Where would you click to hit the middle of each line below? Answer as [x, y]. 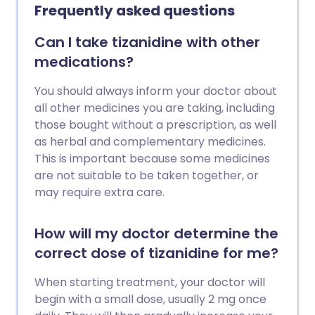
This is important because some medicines [152, 159]
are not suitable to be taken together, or [147, 175]
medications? [84, 62]
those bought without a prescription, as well [155, 125]
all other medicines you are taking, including [155, 108]
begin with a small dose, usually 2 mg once [150, 299]
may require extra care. [99, 192]
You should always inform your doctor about [156, 91]
